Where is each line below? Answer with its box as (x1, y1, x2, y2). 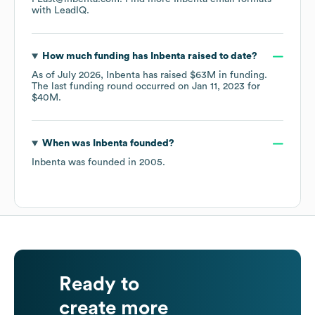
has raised (140, 70, 190, 81)
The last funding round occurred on (32, 82, 192, 92)
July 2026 (58, 70, 101, 81)
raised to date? (185, 51, 257, 62)
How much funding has (41, 51, 150, 62)
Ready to (59, 274, 139, 295)
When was (41, 139, 93, 149)
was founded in (65, 157, 139, 168)
